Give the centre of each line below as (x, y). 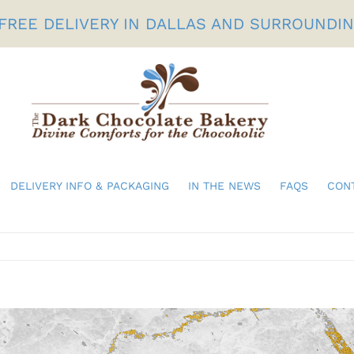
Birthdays (109, 233)
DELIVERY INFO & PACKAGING (89, 185)
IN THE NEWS (224, 185)
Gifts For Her (267, 233)
